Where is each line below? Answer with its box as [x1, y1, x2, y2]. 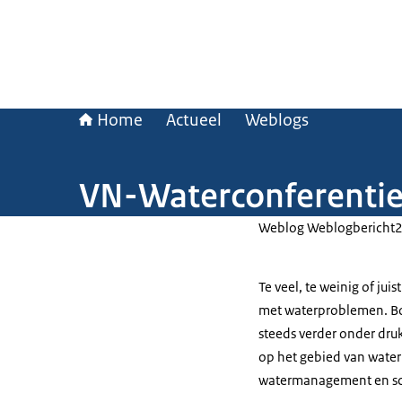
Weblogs [245, 109, 309, 131]
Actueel [166, 109, 222, 131]
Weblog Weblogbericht [258, 219, 395, 236]
